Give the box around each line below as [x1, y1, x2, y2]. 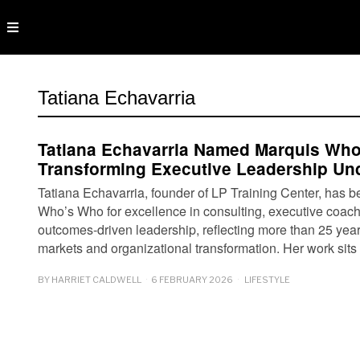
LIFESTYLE [244, 273, 290, 285]
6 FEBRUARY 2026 [151, 273, 233, 285]
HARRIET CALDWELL [51, 273, 141, 285]
